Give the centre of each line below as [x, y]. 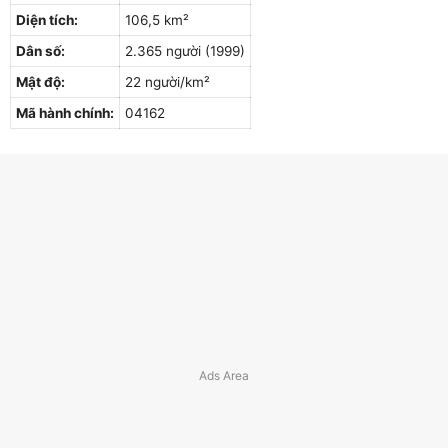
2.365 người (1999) [185, 50]
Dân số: [40, 50]
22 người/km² [167, 81]
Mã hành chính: [65, 112]
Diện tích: [47, 19]
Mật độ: [40, 81]
